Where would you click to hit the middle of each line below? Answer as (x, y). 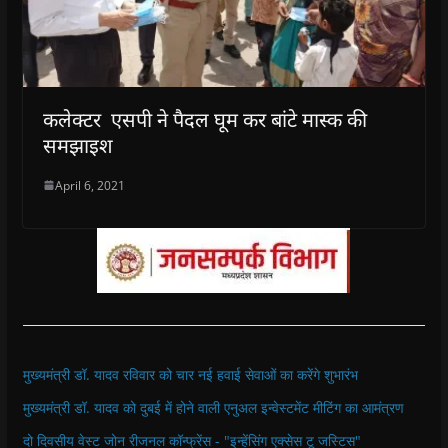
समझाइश (77, 145)
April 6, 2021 (89, 185)
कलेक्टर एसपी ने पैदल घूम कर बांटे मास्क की (204, 119)
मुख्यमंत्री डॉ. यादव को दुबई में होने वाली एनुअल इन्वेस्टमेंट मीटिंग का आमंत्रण (213, 407)
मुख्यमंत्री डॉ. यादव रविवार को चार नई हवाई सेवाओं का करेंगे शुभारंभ (190, 374)
